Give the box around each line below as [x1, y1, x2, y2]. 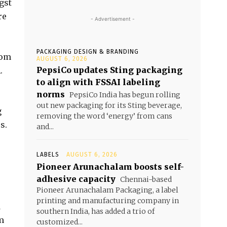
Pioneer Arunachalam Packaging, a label [36, 185, 178, 195]
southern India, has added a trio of [36, 207, 155, 216]
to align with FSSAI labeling [36, 77, 160, 88]
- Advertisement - [90, 16, 135, 22]
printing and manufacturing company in [36, 196, 179, 206]
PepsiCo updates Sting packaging [36, 65, 182, 75]
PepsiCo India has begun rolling [68, 90, 180, 100]
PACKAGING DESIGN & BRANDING [36, 48, 139, 56]
